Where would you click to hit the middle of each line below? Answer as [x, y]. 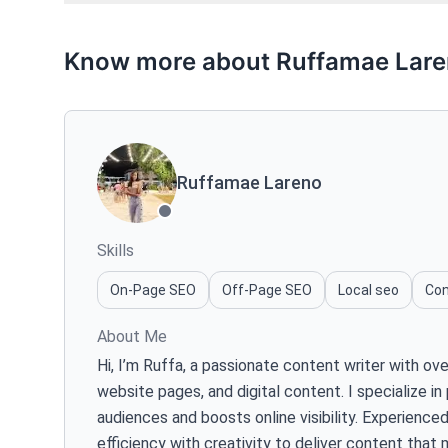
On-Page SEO [153, 289]
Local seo [368, 289]
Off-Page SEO [267, 289]
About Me [132, 336]
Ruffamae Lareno [249, 182]
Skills [115, 250]
